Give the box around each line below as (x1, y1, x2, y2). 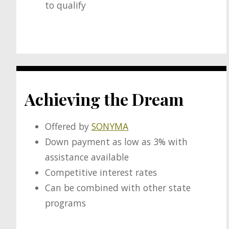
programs (45, 197, 86, 210)
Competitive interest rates (45, 166, 157, 179)
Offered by (45, 120, 92, 133)
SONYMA (91, 120, 129, 133)
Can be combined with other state (45, 181, 191, 194)
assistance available (45, 151, 129, 164)
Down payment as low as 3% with (45, 135, 188, 148)
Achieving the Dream (25, 87, 184, 110)
